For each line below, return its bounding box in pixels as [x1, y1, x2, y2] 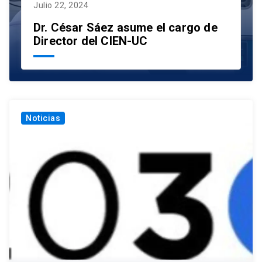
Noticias [26, 113, 60, 123]
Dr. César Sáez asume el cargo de [33, 20, 218, 35]
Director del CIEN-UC [33, 34, 148, 49]
